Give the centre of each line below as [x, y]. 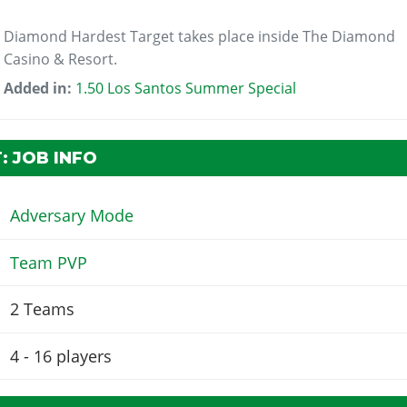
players [84, 356]
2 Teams [42, 309]
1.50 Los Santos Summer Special [186, 88]
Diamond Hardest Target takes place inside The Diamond [200, 36]
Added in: [40, 88]
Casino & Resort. [61, 59]
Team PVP [48, 262]
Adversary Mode [71, 216]
